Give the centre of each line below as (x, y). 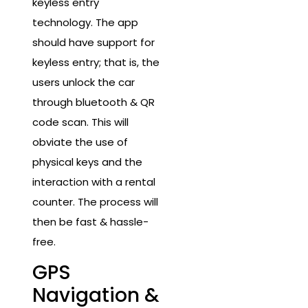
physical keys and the (87, 162)
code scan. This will (80, 122)
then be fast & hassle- (90, 221)
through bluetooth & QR (93, 102)
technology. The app (85, 22)
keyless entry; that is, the (96, 62)
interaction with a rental (94, 181)
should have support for (93, 42)
